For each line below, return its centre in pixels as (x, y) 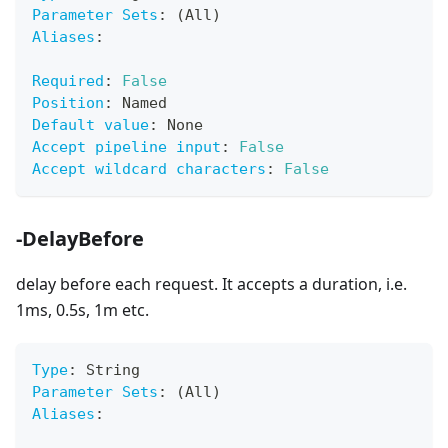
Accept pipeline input (126, 147)
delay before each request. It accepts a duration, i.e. (211, 284)
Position (68, 103)
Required (68, 81)
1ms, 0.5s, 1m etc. (82, 310)
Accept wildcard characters (149, 169)
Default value (90, 125)
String (108, 370)
